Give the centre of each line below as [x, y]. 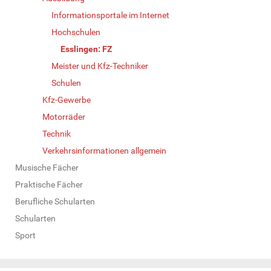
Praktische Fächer [49, 184]
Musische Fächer [47, 167]
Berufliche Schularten [55, 201]
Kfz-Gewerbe [67, 100]
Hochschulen [76, 32]
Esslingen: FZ [86, 49]
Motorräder [64, 116]
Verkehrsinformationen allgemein [104, 150]
